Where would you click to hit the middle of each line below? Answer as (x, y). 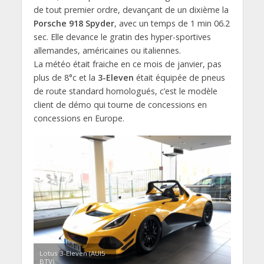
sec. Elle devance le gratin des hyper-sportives (122, 37)
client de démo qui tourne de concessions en (120, 104)
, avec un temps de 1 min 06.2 (172, 23)
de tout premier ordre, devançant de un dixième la (131, 9)
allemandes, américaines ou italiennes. (107, 50)
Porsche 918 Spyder (74, 23)
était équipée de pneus (179, 77)
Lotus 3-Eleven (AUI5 (72, 253)
